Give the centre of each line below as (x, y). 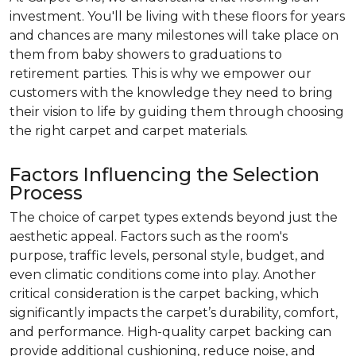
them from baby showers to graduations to (146, 54)
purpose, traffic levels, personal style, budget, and (167, 255)
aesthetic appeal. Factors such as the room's (149, 236)
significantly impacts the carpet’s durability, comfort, (174, 313)
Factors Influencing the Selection (164, 174)
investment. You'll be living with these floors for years (177, 16)
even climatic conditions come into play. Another (163, 275)
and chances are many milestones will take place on (174, 35)
